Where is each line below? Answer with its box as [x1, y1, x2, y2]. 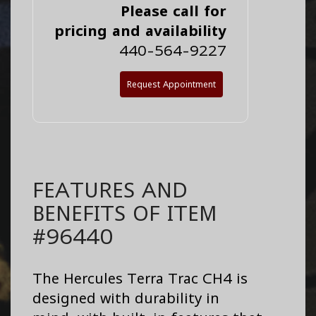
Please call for [121, 3, 226, 20]
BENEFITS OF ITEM [32, 200, 217, 226]
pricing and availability [54, 23, 226, 39]
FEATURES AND [32, 177, 188, 202]
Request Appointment [127, 79, 216, 90]
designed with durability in [32, 290, 219, 307]
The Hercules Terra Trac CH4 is [32, 270, 248, 287]
